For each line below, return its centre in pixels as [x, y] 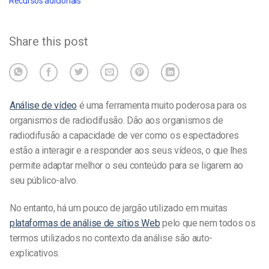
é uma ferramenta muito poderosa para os [162, 105]
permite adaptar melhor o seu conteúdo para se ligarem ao [127, 165]
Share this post [49, 41]
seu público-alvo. [44, 180]
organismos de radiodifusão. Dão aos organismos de [116, 120]
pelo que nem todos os [208, 223]
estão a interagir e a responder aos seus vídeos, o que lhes [129, 150]
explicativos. [35, 253]
